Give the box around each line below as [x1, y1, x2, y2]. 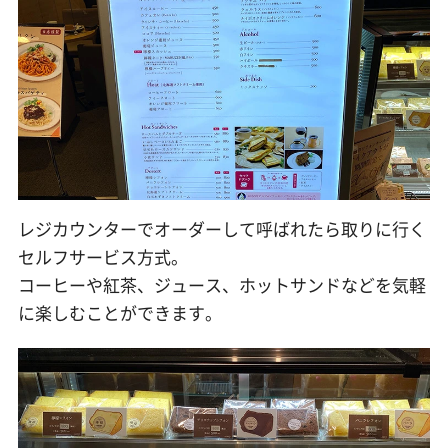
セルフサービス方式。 [17, 244, 188, 270]
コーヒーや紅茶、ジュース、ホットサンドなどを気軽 [17, 272, 426, 298]
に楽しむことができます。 [17, 300, 222, 326]
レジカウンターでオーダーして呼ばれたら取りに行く [17, 216, 426, 242]
